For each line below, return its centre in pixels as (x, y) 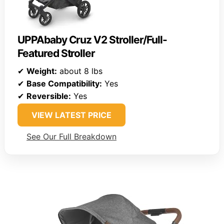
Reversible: (49, 96)
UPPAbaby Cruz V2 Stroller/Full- (92, 40)
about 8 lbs (80, 71)
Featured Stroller (56, 53)
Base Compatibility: (64, 84)
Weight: (42, 71)
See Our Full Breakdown (71, 137)
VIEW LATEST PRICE (71, 115)
